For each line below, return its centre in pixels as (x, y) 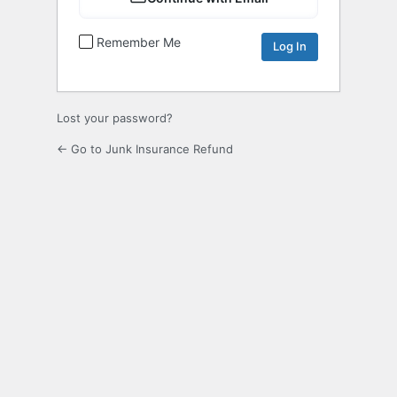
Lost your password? (115, 117)
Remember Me (139, 42)
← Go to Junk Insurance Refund (145, 148)
